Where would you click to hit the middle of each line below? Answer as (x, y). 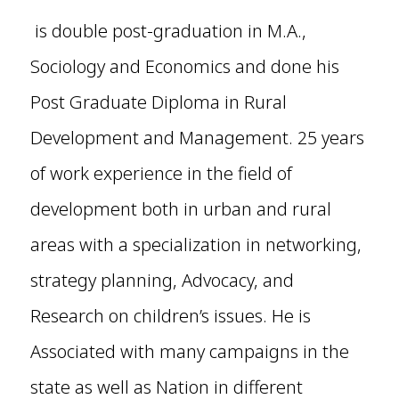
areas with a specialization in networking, (195, 245)
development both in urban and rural (180, 209)
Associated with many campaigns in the (189, 352)
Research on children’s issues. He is (170, 316)
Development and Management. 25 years (197, 138)
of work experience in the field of (161, 174)
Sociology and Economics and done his (184, 67)
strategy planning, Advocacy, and (162, 281)
